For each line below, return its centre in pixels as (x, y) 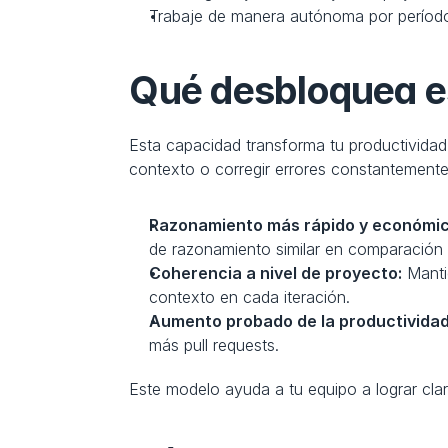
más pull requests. (214, 345)
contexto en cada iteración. (250, 297)
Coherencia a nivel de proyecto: (276, 273)
